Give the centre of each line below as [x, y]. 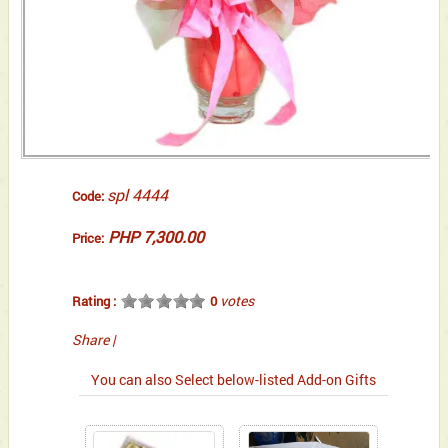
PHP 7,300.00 [156, 237]
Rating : [94, 301]
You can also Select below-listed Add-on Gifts [234, 380]
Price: [88, 238]
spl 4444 [138, 195]
